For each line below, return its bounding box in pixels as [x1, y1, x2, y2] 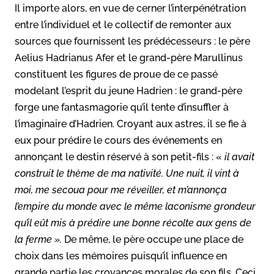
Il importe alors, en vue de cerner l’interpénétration [15, 2, 246, 14]
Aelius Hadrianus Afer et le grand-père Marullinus [15, 51, 243, 64]
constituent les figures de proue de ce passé [15, 68, 218, 80]
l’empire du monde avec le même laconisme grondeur [15, 200, 256, 212]
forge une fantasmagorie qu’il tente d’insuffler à [15, 101, 229, 113]
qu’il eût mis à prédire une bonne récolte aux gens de [15, 217, 251, 229]
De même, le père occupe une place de [62, 233, 243, 245]
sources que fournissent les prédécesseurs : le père [15, 35, 250, 47]
